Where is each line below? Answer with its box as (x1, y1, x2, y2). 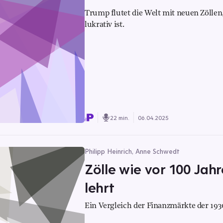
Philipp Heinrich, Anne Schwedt (85, 147, 180, 156)
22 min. (110, 113, 129, 121)
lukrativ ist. (85, 21, 124, 29)
